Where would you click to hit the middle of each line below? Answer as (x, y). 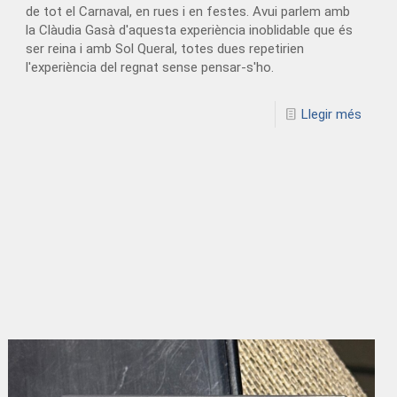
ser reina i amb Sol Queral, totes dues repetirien (165, 49)
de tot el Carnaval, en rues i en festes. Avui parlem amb (188, 12)
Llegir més (331, 115)
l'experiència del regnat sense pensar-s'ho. (150, 68)
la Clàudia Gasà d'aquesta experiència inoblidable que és (190, 31)
